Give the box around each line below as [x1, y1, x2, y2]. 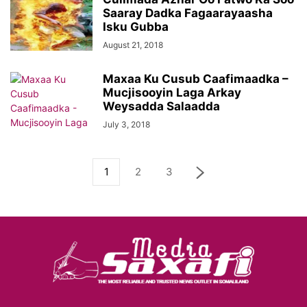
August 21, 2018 [103, 40, 163, 50]
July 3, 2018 [103, 119, 150, 130]
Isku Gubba [103, 20, 169, 34]
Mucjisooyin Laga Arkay [103, 86, 241, 99]
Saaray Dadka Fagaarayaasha [103, 6, 273, 20]
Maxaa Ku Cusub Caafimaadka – [103, 72, 288, 86]
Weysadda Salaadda [103, 99, 220, 113]
